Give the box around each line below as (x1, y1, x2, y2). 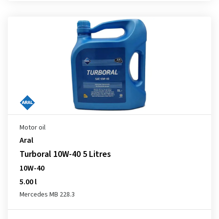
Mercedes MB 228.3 (20, 190, 75, 199)
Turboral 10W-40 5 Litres (20, 148, 111, 160)
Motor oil (20, 123, 45, 132)
